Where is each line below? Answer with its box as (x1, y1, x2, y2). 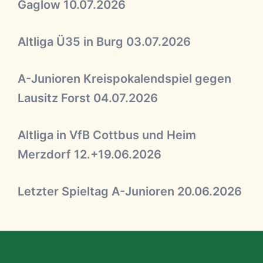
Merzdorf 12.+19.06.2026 (18, 147, 161, 161)
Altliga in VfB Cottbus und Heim (18, 128, 196, 142)
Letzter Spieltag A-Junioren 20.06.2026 (18, 184, 242, 198)
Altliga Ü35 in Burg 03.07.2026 (18, 35, 191, 49)
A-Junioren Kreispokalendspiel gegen (18, 72, 231, 86)
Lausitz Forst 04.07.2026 (18, 91, 158, 105)
